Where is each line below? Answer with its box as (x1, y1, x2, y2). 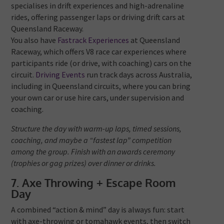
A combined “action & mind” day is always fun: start (11, 204, 185, 215)
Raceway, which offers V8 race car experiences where (11, 46, 187, 57)
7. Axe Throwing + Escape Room (11, 175, 176, 190)
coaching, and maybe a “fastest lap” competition (11, 135, 172, 145)
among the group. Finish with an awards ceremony (11, 146, 175, 157)
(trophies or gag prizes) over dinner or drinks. (11, 158, 156, 168)
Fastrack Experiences (57, 35, 129, 45)
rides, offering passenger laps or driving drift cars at (11, 12, 185, 22)
